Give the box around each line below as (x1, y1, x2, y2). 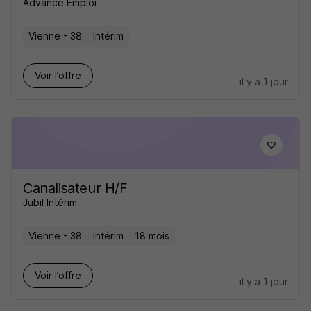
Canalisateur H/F (23, 180, 128, 196)
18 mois (135, 230, 169, 242)
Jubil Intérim (23, 196, 77, 208)
